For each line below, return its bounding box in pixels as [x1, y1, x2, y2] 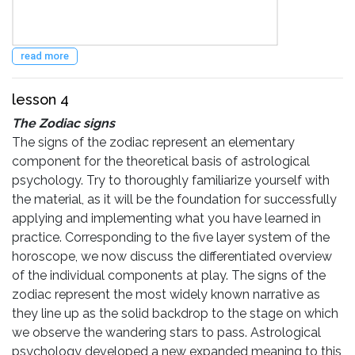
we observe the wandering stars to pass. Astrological [12, 324, 321, 340]
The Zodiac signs [12, 115, 115, 131]
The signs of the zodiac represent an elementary [12, 134, 295, 150]
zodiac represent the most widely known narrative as [12, 286, 320, 302]
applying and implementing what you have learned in [12, 210, 321, 226]
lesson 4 [12, 90, 69, 108]
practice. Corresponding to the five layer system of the [12, 229, 330, 245]
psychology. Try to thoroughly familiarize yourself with [12, 172, 330, 188]
